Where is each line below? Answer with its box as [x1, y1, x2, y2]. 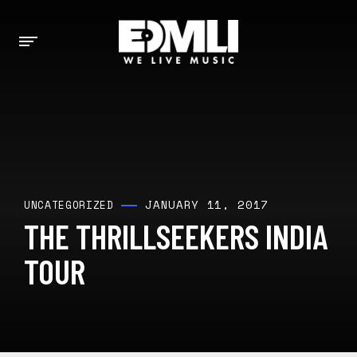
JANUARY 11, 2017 [145, 196, 269, 213]
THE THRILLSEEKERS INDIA [24, 216, 328, 256]
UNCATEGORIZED [24, 197, 114, 213]
